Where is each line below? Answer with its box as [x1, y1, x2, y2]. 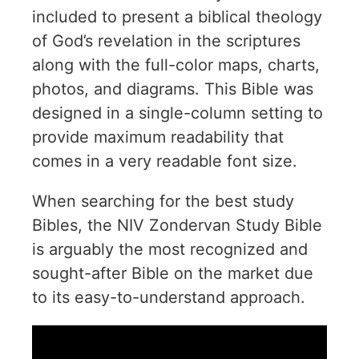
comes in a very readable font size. [32, 151, 297, 171]
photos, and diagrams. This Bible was [32, 79, 313, 99]
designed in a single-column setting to [32, 103, 323, 123]
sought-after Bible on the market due [32, 263, 313, 283]
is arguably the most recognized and [32, 239, 308, 259]
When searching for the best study [32, 191, 294, 211]
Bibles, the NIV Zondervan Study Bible [32, 215, 322, 235]
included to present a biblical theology [32, 6, 322, 26]
